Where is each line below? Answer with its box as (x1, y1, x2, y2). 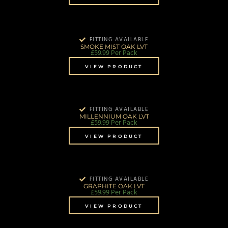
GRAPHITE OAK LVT (83, 182, 145, 190)
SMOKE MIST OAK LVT (80, 42, 148, 50)
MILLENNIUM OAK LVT (79, 112, 149, 120)
